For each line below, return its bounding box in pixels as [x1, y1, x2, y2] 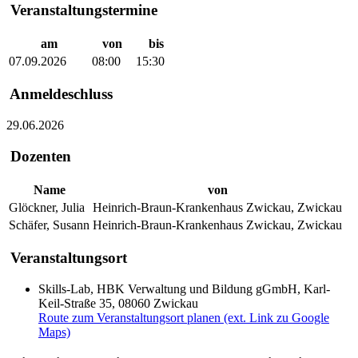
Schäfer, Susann [9, 217, 89, 232]
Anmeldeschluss [6, 86, 113, 103]
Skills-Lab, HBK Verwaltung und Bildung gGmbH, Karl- [38, 281, 330, 296]
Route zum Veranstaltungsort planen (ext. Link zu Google [38, 310, 329, 324]
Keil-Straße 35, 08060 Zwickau [38, 296, 198, 310]
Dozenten [6, 147, 71, 165]
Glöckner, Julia [9, 200, 85, 214]
